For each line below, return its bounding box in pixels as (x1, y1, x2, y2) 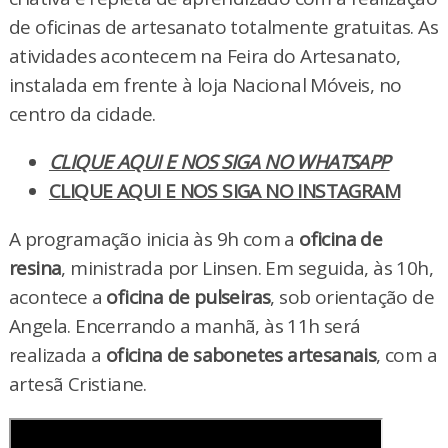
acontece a (8, 283, 107, 310)
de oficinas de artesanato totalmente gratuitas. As (8, 13, 438, 40)
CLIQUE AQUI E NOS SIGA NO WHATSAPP (48, 148, 390, 175)
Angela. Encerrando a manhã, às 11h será (8, 312, 361, 339)
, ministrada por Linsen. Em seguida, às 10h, (61, 254, 433, 281)
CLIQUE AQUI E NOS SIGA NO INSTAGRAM (48, 177, 400, 204)
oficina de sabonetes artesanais (105, 341, 377, 368)
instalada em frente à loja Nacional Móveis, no (8, 71, 402, 98)
